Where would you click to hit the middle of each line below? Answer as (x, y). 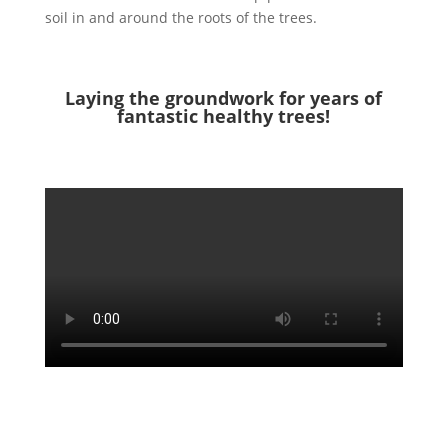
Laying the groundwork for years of (224, 97)
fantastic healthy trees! (224, 115)
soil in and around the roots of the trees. (180, 17)
